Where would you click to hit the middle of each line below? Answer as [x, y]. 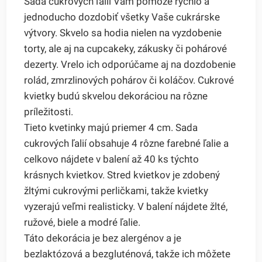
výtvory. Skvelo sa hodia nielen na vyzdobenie [123, 33]
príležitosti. [49, 112]
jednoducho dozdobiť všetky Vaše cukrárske [122, 17]
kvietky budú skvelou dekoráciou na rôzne [116, 96]
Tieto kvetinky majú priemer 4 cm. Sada [111, 128]
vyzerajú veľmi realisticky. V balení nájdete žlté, [126, 207]
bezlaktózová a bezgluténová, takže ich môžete [127, 254]
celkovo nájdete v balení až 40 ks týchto [112, 159]
